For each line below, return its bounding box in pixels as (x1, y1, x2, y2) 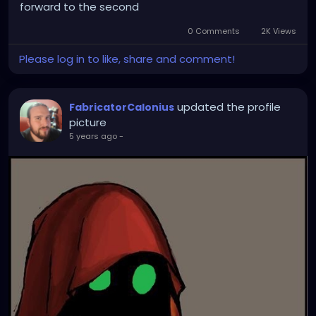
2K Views (259, 25, 296, 37)
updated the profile (177, 99, 281, 115)
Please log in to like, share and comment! (19, 51, 235, 67)
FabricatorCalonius (69, 100, 174, 115)
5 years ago (69, 130, 117, 142)
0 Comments (186, 25, 243, 37)
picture (69, 115, 107, 130)
